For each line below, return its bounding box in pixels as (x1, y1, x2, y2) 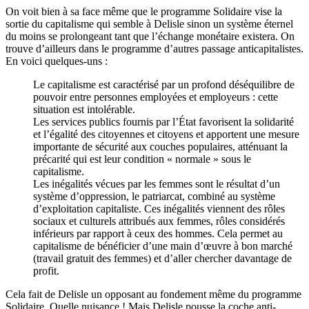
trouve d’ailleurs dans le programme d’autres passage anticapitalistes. (6, 42, 303, 54)
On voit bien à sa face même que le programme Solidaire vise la (6, 5, 282, 17)
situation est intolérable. (33, 103, 135, 115)
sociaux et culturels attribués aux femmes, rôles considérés (33, 215, 285, 227)
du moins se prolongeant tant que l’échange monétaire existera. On (6, 30, 295, 42)
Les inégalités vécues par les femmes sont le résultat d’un (33, 177, 280, 190)
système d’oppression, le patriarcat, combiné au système (33, 190, 275, 202)
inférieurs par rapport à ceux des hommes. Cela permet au (33, 227, 283, 239)
